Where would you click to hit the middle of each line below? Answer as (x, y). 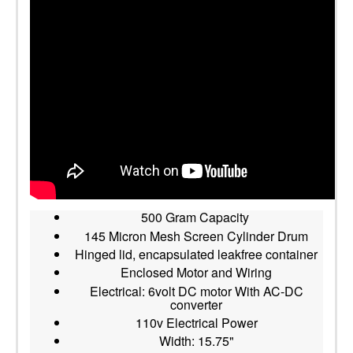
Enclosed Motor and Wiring (196, 273)
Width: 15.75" (196, 341)
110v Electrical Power (196, 323)
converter (196, 304)
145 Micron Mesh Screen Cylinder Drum (196, 236)
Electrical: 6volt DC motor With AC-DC (196, 291)
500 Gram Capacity (196, 217)
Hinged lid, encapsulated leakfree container (196, 254)
